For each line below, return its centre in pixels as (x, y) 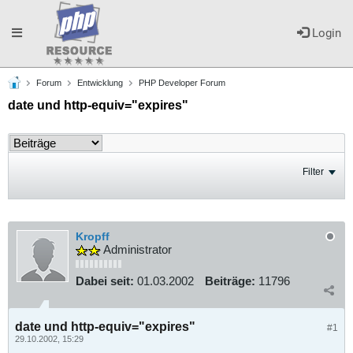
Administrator (136, 249)
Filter (313, 171)
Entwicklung (100, 83)
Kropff (93, 236)
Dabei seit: (105, 281)
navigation (38, 99)
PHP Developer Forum (182, 83)
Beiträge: (230, 281)
